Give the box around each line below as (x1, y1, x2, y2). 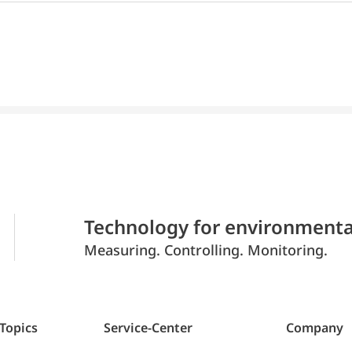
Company (286, 318, 344, 336)
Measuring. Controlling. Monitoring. (84, 240, 328, 259)
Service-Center (103, 318, 192, 336)
